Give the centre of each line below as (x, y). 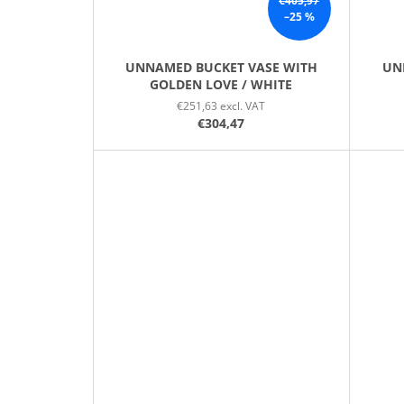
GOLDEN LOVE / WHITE (221, 85)
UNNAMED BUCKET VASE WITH (221, 68)
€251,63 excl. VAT (221, 106)
